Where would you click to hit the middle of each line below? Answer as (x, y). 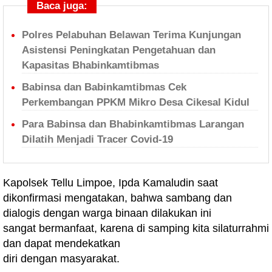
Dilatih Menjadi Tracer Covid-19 (97, 139)
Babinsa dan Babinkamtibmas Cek (104, 87)
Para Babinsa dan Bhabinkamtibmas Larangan (133, 124)
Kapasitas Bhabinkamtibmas (90, 65)
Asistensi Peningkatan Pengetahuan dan (119, 50)
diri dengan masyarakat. (61, 259)
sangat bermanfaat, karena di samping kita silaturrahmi (136, 228)
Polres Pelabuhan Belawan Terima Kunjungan (131, 35)
